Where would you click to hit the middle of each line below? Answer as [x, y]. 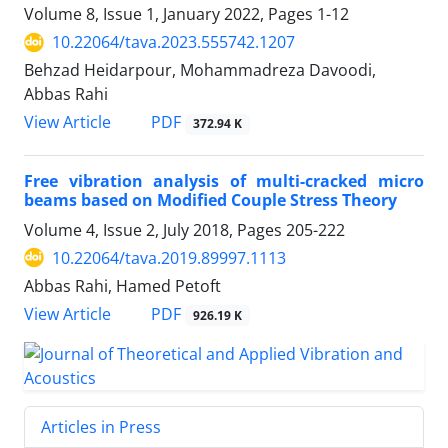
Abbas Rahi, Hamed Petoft [122, 285]
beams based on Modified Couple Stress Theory [210, 199]
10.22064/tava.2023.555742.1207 [173, 42]
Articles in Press [101, 426]
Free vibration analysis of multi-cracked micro [224, 180]
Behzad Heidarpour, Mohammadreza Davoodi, [200, 70]
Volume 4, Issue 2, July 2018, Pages [155, 229]
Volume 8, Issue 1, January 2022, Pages [170, 14]
